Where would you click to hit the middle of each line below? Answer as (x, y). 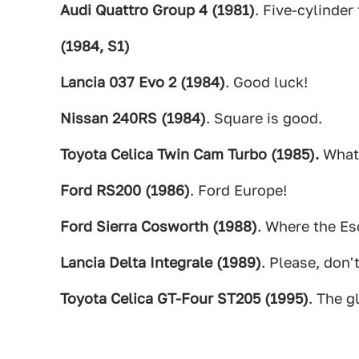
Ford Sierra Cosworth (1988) (159, 226)
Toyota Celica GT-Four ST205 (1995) (184, 298)
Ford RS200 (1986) (125, 190)
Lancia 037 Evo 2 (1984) (143, 82)
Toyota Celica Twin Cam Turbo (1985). (190, 154)
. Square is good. (264, 118)
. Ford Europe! (238, 190)
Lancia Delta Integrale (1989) (161, 262)
